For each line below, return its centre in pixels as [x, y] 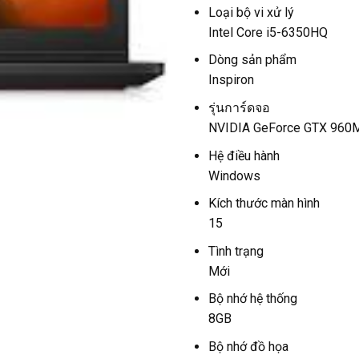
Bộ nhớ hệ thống [252, 299]
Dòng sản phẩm [252, 60]
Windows [234, 175]
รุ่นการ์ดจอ [239, 107]
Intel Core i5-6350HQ [268, 32]
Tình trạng [236, 251]
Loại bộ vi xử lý [251, 12]
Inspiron [231, 80]
